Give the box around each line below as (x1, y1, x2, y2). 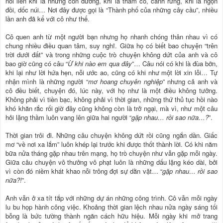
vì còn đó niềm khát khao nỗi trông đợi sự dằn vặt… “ (5, 166, 163, 176)
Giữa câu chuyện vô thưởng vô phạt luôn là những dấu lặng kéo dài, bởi (5, 157, 218, 167)
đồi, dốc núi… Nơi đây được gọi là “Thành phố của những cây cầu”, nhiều (5, 4, 218, 14)
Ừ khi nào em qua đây (68, 58, 132, 68)
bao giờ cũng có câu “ (5, 58, 68, 68)
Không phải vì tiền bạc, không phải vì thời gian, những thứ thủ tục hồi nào (5, 94, 218, 104)
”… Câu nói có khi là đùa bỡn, (131, 58, 218, 68)
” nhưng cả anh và (162, 76, 218, 86)
